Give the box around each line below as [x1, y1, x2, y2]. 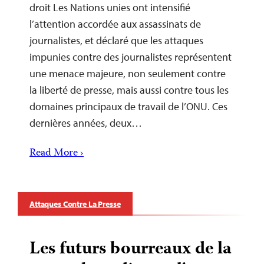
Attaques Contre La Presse [29, 199, 121, 209]
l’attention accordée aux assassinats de [29, 17, 201, 31]
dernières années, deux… [29, 116, 142, 130]
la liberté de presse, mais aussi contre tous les [29, 83, 229, 97]
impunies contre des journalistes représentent [29, 50, 232, 64]
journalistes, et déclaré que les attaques [29, 34, 203, 47]
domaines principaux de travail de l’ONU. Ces [29, 100, 227, 113]
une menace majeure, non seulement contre [29, 67, 226, 80]
